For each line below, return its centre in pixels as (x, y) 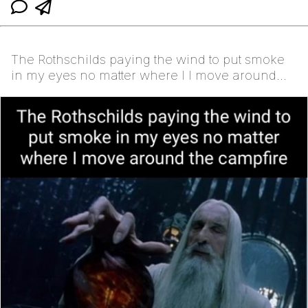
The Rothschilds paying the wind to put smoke (148, 60)
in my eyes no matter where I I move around (144, 76)
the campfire (49, 91)
